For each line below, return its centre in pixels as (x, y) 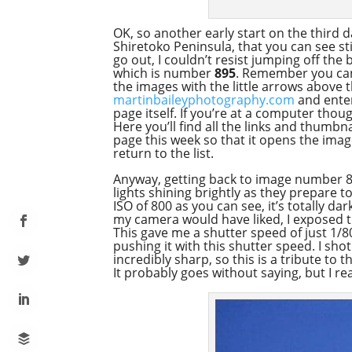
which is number (164, 73)
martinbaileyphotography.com (204, 99)
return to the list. (164, 153)
